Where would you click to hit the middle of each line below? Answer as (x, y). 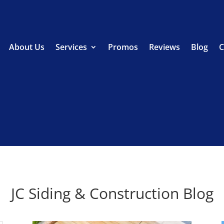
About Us (27, 47)
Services (71, 47)
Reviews (165, 47)
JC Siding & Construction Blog (112, 193)
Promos (123, 47)
